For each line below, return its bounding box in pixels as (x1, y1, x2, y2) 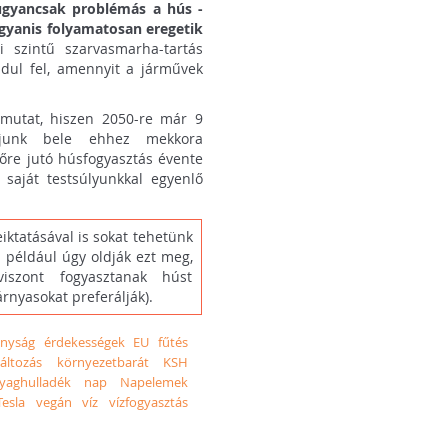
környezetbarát (56, 353, 149, 372)
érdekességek (43, 333, 125, 352)
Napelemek (120, 373, 188, 392)
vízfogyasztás (109, 393, 189, 412)
